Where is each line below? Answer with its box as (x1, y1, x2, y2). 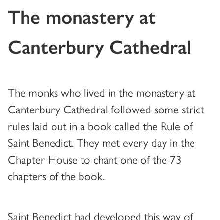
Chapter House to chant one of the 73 (8, 150, 182, 167)
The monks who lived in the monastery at (8, 83, 195, 100)
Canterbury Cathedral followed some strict (8, 100, 204, 117)
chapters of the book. (8, 167, 105, 184)
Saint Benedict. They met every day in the (8, 134, 195, 150)
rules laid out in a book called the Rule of (8, 117, 192, 134)
